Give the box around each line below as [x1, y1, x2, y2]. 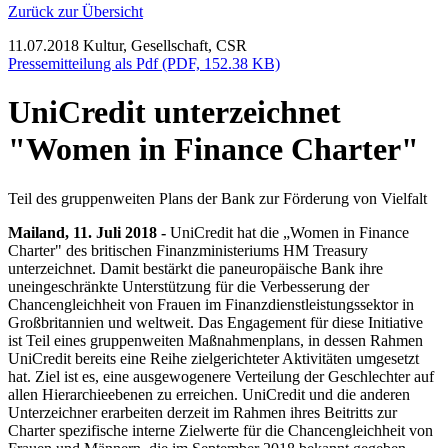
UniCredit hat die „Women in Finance [170, 223, 409, 241]
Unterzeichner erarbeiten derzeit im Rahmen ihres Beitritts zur [8, 403, 397, 421]
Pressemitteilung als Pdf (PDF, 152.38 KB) [8, 55, 280, 72]
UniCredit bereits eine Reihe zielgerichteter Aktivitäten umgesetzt [8, 349, 419, 367]
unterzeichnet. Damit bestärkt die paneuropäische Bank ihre [8, 259, 383, 277]
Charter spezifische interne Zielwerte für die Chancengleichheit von [8, 421, 433, 439]
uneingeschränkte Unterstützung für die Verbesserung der [8, 277, 369, 295]
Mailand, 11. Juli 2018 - [8, 223, 170, 241]
